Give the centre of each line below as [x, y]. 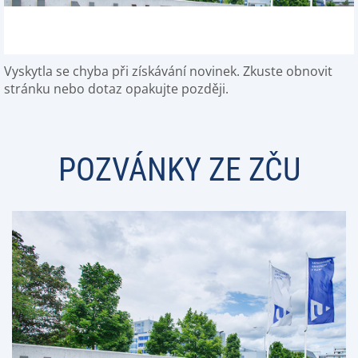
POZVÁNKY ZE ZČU [179, 170]
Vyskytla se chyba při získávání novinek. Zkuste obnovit [168, 71]
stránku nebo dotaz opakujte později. [116, 89]
